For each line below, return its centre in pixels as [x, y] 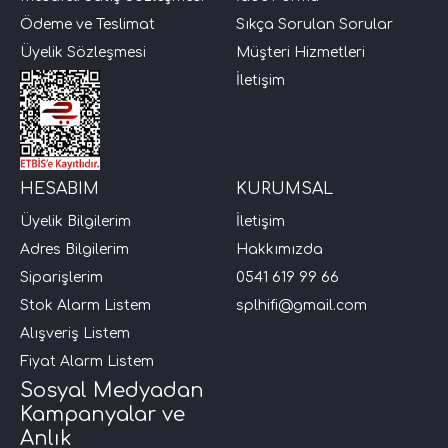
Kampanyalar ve [102, 414]
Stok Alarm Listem [85, 305]
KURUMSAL [284, 188]
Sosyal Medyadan [112, 390]
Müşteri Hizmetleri [300, 52]
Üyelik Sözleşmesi [83, 52]
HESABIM [59, 188]
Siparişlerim [61, 277]
